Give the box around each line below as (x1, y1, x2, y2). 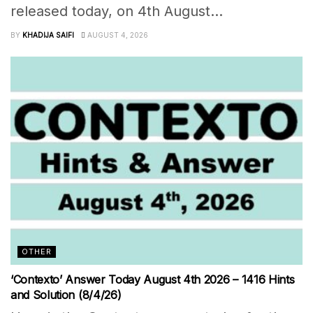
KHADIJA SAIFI (22, 30, 74, 39)
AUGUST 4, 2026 (85, 30, 148, 39)
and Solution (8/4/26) (10, 288, 122, 303)
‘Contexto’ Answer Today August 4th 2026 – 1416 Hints (10, 272, 295, 287)
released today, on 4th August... (10, 2, 223, 20)
